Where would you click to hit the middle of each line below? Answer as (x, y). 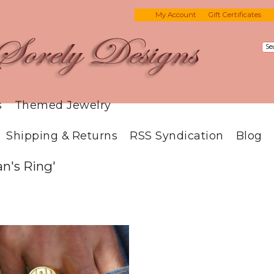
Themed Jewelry (63, 105)
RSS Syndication (177, 135)
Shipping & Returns (62, 135)
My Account (176, 15)
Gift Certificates (235, 15)
